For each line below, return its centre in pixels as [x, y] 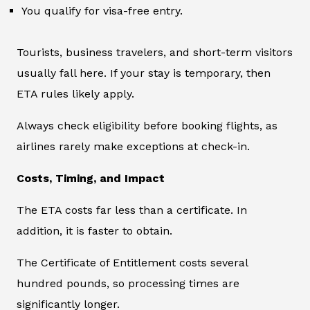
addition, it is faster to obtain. [94, 231]
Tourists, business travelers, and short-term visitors [155, 53]
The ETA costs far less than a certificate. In [132, 210]
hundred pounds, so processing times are [128, 284]
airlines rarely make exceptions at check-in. [133, 147]
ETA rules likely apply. [75, 94]
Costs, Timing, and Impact [91, 179]
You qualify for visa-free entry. [102, 11]
